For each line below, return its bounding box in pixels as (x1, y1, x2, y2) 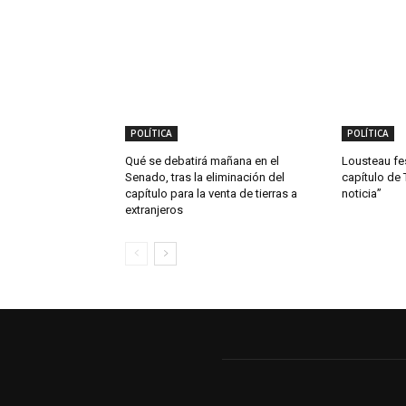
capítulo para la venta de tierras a (125, 187, 297, 201)
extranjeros (125, 203, 183, 217)
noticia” (341, 187, 382, 201)
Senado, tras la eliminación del (125, 170, 285, 185)
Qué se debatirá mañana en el (125, 154, 279, 169)
